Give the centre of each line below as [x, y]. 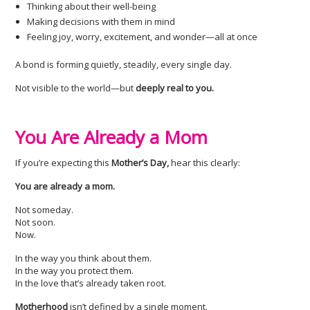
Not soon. [36, 222]
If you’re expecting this [64, 163]
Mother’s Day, [140, 163]
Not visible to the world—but [76, 88]
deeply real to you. [175, 88]
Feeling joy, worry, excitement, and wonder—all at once [143, 37]
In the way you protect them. [75, 271]
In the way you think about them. [84, 258]
